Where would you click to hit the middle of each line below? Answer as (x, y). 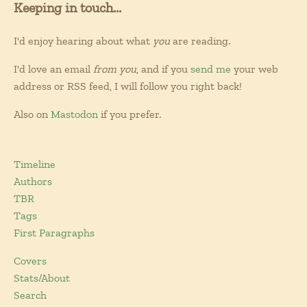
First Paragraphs (54, 233)
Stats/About (42, 278)
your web (255, 69)
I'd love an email (53, 69)
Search (30, 295)
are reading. (200, 41)
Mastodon (74, 114)
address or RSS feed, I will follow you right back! (128, 86)
